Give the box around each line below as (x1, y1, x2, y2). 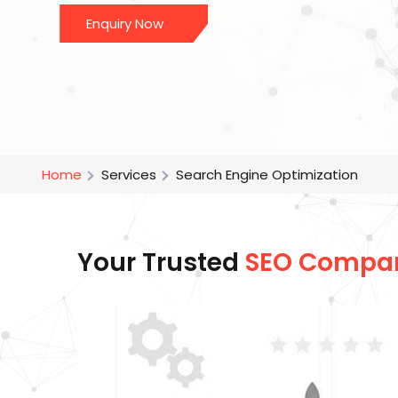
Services (101, 165, 156, 185)
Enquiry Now (86, 14, 164, 33)
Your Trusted (77, 245, 245, 281)
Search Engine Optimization (176, 165, 358, 185)
